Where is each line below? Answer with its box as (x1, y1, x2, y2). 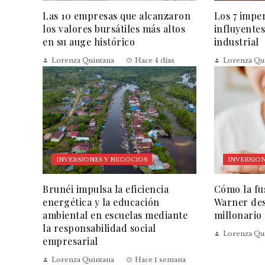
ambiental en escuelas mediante (43, 208, 188, 221)
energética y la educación (43, 195, 160, 208)
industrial (214, 35, 259, 48)
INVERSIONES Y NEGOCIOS (56, 155, 147, 163)
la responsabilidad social (43, 221, 156, 234)
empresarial (43, 234, 98, 247)
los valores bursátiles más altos (43, 22, 185, 35)
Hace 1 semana (135, 255, 186, 264)
